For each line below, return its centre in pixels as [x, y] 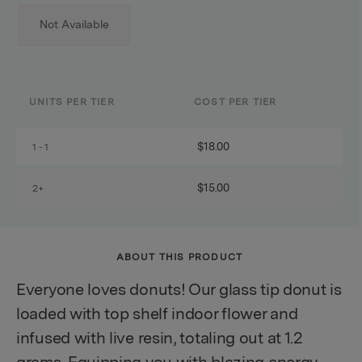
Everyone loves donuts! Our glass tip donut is [179, 291]
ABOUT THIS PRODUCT [179, 258]
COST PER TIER [236, 103]
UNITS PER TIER [72, 103]
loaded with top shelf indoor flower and [157, 315]
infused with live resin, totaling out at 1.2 [160, 339]
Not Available [74, 25]
